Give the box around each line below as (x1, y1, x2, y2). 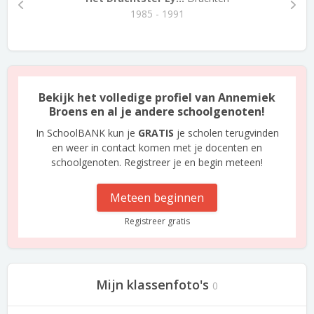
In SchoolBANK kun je (35, 126, 138, 139)
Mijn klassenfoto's (96, 276, 209, 293)
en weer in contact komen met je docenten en (52, 141, 262, 154)
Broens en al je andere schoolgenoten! (49, 104, 265, 119)
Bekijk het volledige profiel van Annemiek (39, 90, 275, 105)
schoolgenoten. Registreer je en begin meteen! (51, 156, 263, 169)
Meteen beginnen (110, 190, 204, 205)
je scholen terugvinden (173, 126, 279, 139)
